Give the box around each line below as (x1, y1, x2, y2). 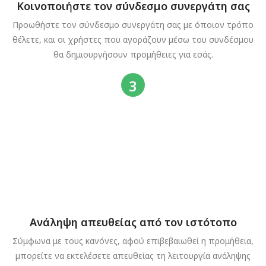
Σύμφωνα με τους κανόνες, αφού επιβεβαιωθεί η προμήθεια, (12, 235, 254, 246)
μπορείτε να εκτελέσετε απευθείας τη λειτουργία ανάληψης (15, 249, 251, 261)
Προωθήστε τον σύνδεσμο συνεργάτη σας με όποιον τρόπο (12, 18, 254, 30)
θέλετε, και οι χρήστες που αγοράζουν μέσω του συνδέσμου (12, 33, 254, 45)
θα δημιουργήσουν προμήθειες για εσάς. (53, 48, 213, 60)
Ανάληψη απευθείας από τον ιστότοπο (29, 214, 237, 229)
